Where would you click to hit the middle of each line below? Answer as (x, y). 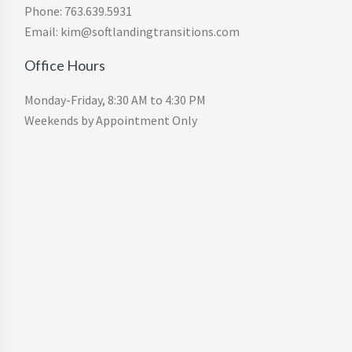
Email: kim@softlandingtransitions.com (132, 32)
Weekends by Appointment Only (111, 121)
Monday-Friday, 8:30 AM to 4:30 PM (115, 100)
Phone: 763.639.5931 (78, 11)
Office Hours (65, 66)
